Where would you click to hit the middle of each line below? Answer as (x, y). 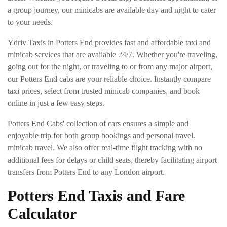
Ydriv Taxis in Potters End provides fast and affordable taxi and (109, 42)
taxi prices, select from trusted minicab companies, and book (104, 91)
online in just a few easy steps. (56, 103)
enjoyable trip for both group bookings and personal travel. (101, 135)
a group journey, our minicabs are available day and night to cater (112, 10)
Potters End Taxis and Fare (96, 195)
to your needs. (30, 22)
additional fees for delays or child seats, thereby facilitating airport (112, 160)
